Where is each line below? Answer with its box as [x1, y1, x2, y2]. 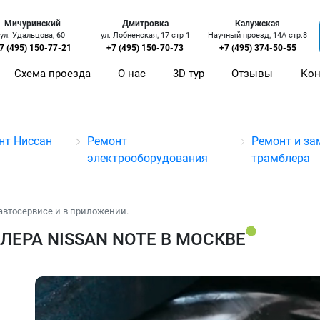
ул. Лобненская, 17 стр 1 [100, 31, 190, 41]
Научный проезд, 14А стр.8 [208, 31, 308, 41]
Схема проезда [14, 67, 91, 81]
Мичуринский [4, 19, 61, 29]
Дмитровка [121, 19, 169, 29]
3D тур [173, 67, 205, 81]
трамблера [251, 151, 310, 165]
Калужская [235, 19, 281, 29]
